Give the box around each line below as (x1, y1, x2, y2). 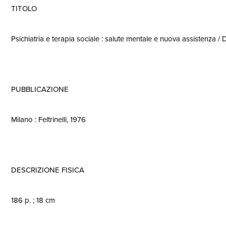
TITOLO (11, 3, 37, 14)
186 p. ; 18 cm (11, 195, 55, 206)
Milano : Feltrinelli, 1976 (11, 114, 86, 125)
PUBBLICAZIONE (11, 84, 69, 95)
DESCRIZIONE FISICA (11, 164, 84, 176)
